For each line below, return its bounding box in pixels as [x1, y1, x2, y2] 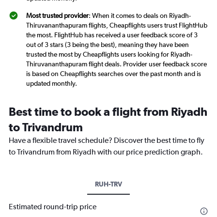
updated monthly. [26, 79, 77, 88]
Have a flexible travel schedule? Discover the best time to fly [9, 136, 204, 145]
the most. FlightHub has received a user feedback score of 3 [26, 31, 198, 39]
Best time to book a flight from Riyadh [9, 105, 207, 119]
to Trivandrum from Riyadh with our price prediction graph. [9, 147, 203, 157]
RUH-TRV [95, 180, 122, 188]
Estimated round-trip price [9, 202, 96, 212]
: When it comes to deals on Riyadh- [89, 12, 191, 20]
